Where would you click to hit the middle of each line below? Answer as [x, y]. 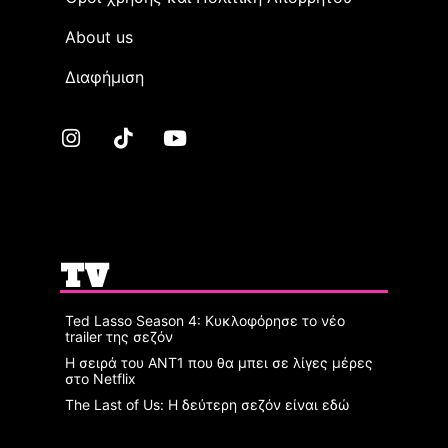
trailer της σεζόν [119, 337]
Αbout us [99, 37]
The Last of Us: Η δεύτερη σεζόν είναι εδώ [207, 405]
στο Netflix [100, 379]
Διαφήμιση [104, 77]
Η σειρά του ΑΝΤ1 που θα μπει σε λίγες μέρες [219, 363]
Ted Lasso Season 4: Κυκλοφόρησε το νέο [205, 321]
